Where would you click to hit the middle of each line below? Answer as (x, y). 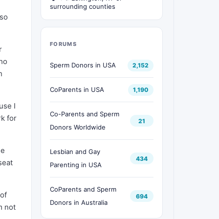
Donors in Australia (79, 202)
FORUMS (63, 44)
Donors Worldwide (78, 127)
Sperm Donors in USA (83, 65)
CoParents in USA (77, 89)
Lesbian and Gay (75, 152)
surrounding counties (83, 6)
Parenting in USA (76, 165)
